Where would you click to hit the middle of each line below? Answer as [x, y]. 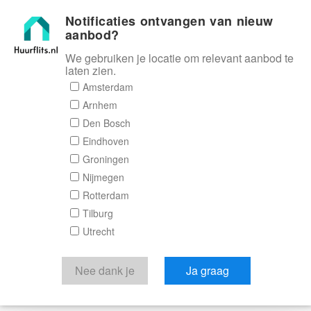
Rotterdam [106, 195]
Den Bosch [107, 123]
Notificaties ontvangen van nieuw [169, 21]
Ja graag [208, 270]
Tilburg [98, 213]
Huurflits [174, 21]
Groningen [106, 159]
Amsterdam [108, 87]
